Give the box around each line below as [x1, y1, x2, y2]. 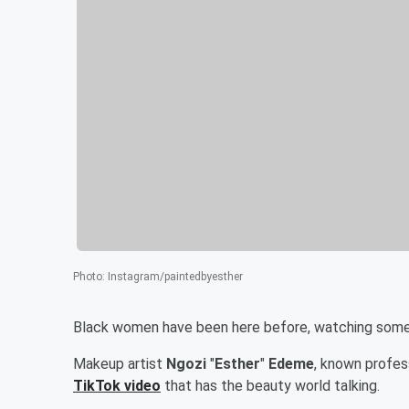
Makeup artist [73, 354, 166, 372]
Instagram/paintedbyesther [108, 269, 243, 283]
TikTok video [73, 376, 161, 394]
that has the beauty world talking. [161, 376, 383, 394]
